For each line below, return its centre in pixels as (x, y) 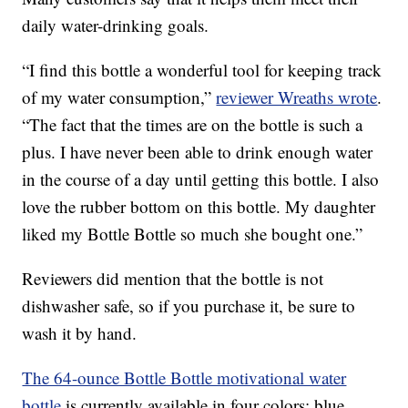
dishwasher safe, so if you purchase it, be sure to (189, 306)
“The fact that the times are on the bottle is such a (193, 125)
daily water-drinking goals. (116, 25)
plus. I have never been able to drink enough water (198, 152)
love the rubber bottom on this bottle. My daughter (199, 207)
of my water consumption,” (119, 97)
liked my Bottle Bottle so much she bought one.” (193, 234)
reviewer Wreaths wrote (297, 97)
